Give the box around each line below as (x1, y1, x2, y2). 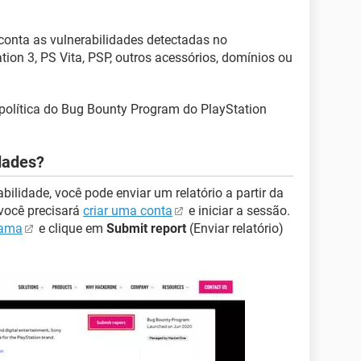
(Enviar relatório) (186, 221, 284, 236)
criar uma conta (83, 203, 172, 218)
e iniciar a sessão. (185, 203, 290, 218)
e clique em (35, 221, 106, 236)
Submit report (106, 221, 186, 236)
